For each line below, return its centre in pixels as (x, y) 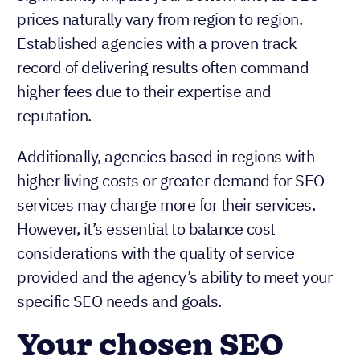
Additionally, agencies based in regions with (166, 156)
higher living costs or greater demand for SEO (171, 180)
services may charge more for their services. (166, 204)
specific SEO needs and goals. (119, 301)
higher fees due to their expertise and (144, 91)
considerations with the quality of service (155, 252)
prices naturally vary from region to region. (160, 18)
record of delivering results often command (163, 67)
